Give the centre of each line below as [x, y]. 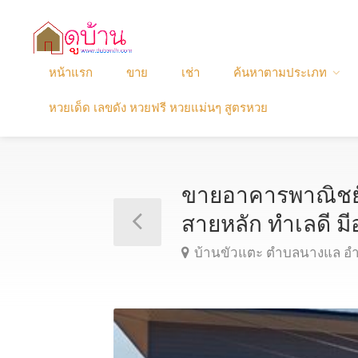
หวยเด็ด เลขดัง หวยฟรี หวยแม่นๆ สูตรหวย [158, 107]
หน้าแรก [71, 72]
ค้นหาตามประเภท [280, 72]
